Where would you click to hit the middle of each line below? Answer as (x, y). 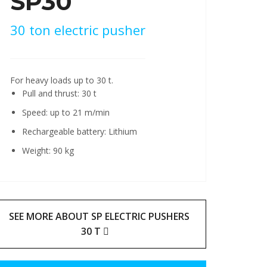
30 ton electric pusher (78, 30)
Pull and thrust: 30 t (59, 93)
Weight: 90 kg (48, 150)
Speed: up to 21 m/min (66, 112)
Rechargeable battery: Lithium (80, 131)
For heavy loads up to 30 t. (62, 80)
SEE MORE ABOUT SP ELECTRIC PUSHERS (99, 216)
